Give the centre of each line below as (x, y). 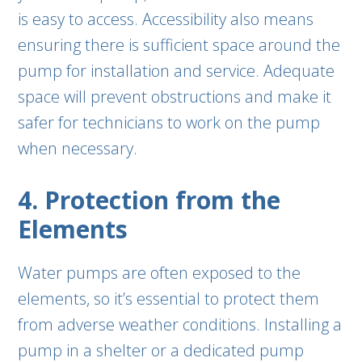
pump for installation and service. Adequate (177, 71)
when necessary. (78, 148)
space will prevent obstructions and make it (175, 97)
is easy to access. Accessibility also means (166, 19)
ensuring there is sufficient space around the (179, 45)
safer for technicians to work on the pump (169, 122)
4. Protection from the (149, 200)
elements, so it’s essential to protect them (169, 299)
